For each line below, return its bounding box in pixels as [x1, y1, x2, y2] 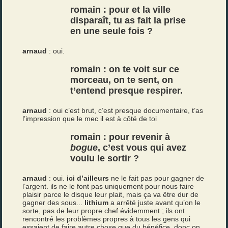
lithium [84, 198, 109, 207]
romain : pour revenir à [70, 132, 170, 142]
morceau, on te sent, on [70, 75, 174, 85]
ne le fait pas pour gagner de [109, 174, 205, 182]
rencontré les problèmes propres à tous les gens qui [22, 215, 191, 223]
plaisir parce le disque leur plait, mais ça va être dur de [22, 190, 199, 198]
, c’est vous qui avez [98, 142, 187, 153]
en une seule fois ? [70, 26, 153, 36]
